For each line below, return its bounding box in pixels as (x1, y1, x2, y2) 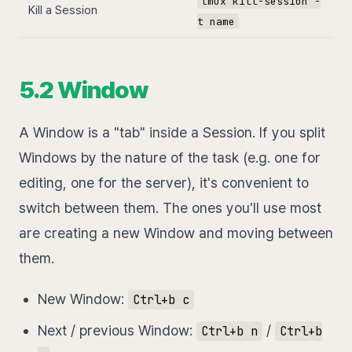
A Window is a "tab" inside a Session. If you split (19, 124, 325, 141)
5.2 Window (19, 75, 148, 104)
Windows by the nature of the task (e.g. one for (19, 149, 321, 167)
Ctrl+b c (132, 291, 189, 309)
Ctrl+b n (200, 323, 258, 340)
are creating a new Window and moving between (19, 225, 333, 242)
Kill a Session (28, 3, 97, 18)
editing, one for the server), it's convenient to (19, 174, 309, 192)
